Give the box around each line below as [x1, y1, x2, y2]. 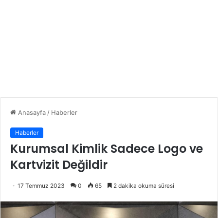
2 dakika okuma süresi [112, 182, 174, 189]
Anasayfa [16, 108, 46, 116]
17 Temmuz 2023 [18, 182, 65, 189]
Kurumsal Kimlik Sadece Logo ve [10, 140, 203, 157]
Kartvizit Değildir [10, 156, 108, 173]
